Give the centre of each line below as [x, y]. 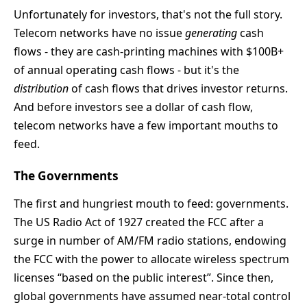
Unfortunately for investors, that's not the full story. [148, 14]
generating [211, 33]
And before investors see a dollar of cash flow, [133, 107]
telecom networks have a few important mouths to [146, 125]
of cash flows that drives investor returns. [178, 88]
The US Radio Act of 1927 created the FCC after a [139, 222]
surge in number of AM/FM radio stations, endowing [150, 241]
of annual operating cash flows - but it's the [126, 70]
